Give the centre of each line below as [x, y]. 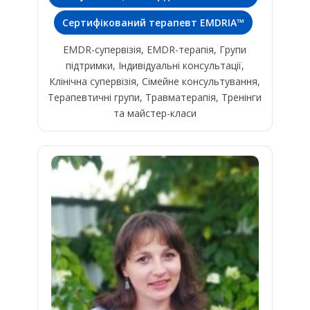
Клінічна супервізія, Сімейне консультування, [155, 82]
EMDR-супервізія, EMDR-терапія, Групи [155, 50]
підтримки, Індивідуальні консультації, [155, 66]
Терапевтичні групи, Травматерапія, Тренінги [155, 98]
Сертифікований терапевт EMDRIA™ [154, 23]
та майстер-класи [155, 113]
